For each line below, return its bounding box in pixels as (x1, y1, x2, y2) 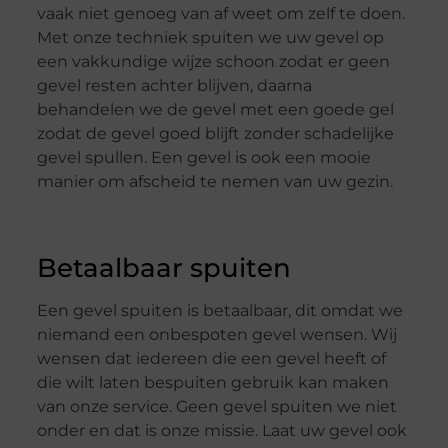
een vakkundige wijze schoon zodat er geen (36, 52, 390, 72)
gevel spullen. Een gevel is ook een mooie (36, 148, 371, 168)
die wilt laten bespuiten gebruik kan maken (36, 372, 389, 392)
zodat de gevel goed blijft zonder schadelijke (36, 124, 394, 144)
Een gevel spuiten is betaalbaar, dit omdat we (36, 300, 403, 320)
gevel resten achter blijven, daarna (36, 76, 312, 96)
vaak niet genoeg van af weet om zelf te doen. (36, 4, 405, 24)
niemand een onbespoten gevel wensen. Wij (36, 324, 397, 344)
